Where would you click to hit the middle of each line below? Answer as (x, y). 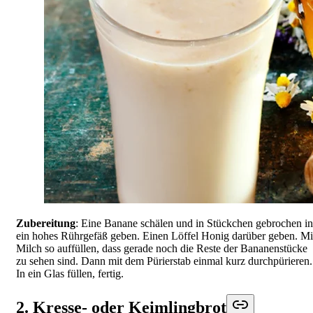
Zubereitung (46, 223)
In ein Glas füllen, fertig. (70, 273)
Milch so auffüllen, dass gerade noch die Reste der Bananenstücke (162, 248)
